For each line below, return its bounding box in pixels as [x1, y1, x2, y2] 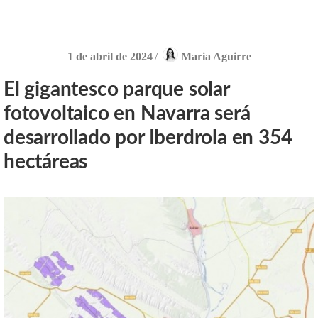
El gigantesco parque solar [4, 79, 229, 99]
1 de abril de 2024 [67, 50, 153, 62]
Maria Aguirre [180, 50, 251, 62]
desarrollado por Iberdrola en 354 [4, 127, 292, 148]
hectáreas [4, 151, 88, 172]
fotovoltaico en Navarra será [4, 103, 251, 124]
